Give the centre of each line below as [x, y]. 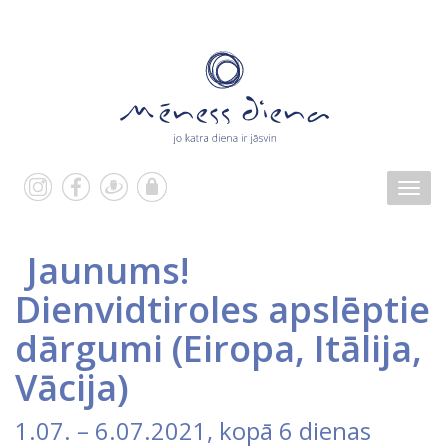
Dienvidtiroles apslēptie [222, 308]
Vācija [66, 386]
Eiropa [239, 347]
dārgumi [93, 347]
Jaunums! [108, 269]
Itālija [363, 347]
